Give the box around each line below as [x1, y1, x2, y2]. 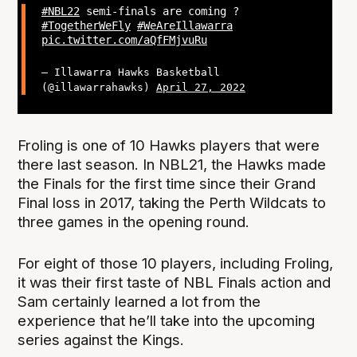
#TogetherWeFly [41, 19, 131, 33]
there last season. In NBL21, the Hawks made [18, 155, 327, 175]
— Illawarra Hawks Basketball [41, 65, 220, 78]
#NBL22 [41, 5, 80, 18]
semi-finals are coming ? [79, 5, 239, 18]
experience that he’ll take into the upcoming [18, 312, 316, 331]
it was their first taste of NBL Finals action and [18, 273, 331, 292]
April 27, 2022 [155, 80, 245, 93]
